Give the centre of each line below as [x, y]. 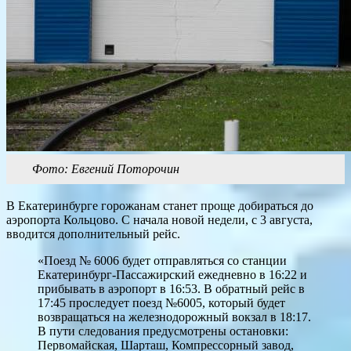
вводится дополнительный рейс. [93, 234]
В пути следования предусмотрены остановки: [163, 331]
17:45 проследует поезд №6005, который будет [161, 303]
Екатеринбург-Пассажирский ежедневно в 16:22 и [172, 275]
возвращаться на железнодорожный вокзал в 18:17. [174, 317]
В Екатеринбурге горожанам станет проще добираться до [160, 206]
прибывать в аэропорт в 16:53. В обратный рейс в [171, 289]
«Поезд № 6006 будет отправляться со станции [162, 261]
